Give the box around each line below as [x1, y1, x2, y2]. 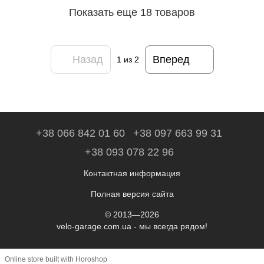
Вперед [152, 53, 190, 65]
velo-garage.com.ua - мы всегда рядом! [57, 221, 207, 231]
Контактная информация [84, 168, 180, 178]
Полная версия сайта [90, 189, 174, 199]
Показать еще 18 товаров [69, 6, 195, 18]
